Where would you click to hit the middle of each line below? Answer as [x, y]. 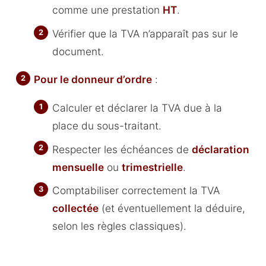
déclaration [220, 149]
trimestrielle [152, 167]
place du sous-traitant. [107, 126]
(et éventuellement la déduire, [172, 208]
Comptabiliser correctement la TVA [136, 191]
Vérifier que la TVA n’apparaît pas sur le [145, 33]
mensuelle [78, 167]
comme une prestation [107, 10]
